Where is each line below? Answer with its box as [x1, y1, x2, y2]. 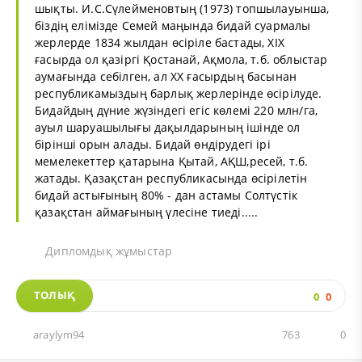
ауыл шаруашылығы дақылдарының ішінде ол [35, 119, 301, 135]
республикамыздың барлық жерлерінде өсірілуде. [35, 85, 322, 101]
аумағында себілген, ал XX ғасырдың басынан [35, 68, 297, 84]
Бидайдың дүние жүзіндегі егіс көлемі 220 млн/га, [35, 102, 318, 118]
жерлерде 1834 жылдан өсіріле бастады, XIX [35, 34, 284, 50]
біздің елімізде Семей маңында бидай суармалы [35, 17, 311, 33]
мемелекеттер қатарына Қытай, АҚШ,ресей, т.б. [35, 153, 309, 169]
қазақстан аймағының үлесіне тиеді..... [35, 204, 259, 220]
